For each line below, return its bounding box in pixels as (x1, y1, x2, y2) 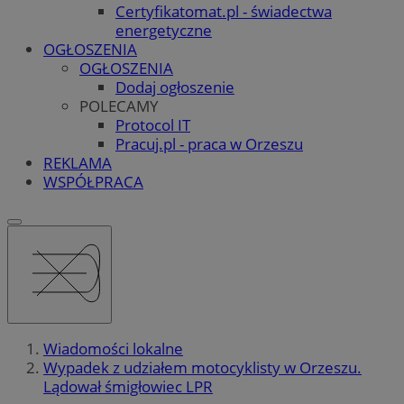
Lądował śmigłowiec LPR (43, 376, 213, 398)
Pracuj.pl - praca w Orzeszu (115, 133, 303, 154)
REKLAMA (43, 151, 112, 173)
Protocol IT (115, 114, 190, 135)
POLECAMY (79, 95, 159, 116)
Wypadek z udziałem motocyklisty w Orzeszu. (43, 357, 362, 379)
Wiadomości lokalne (43, 338, 183, 360)
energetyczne (115, 19, 212, 41)
